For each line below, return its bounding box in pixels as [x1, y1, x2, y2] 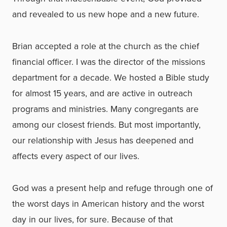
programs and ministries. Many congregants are [12, 102, 199, 116]
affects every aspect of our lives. [12, 149, 139, 163]
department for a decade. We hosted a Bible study [12, 71, 209, 85]
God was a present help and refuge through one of [12, 181, 213, 195]
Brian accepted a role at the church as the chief [12, 40, 199, 53]
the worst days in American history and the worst [12, 197, 204, 211]
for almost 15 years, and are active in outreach [12, 87, 193, 100]
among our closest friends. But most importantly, [12, 118, 201, 132]
